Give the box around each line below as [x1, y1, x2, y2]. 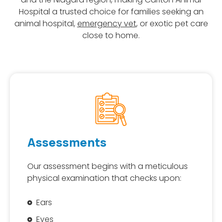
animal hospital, [14, 17, 77, 29]
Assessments [27, 134, 107, 151]
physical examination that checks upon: [27, 172, 181, 184]
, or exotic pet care [136, 17, 208, 29]
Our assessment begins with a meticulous [27, 161, 188, 172]
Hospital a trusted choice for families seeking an [18, 5, 204, 17]
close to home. [82, 29, 140, 41]
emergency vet [77, 17, 136, 29]
